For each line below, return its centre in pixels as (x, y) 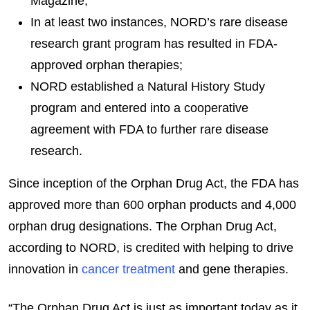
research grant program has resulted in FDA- (154, 43)
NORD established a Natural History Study (148, 86)
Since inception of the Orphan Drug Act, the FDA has (154, 183)
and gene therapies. (232, 269)
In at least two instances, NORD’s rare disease (159, 22)
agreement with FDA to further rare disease (149, 129)
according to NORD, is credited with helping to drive (151, 247)
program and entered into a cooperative (139, 108)
